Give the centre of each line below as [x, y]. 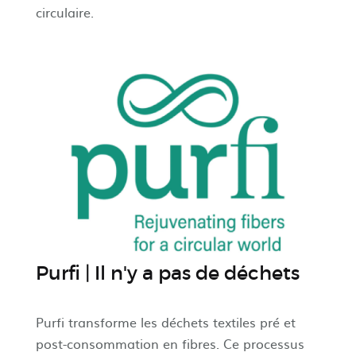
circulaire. [64, 12]
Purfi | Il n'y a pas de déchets [167, 273]
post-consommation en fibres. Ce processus [170, 343]
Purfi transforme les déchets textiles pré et [165, 321]
